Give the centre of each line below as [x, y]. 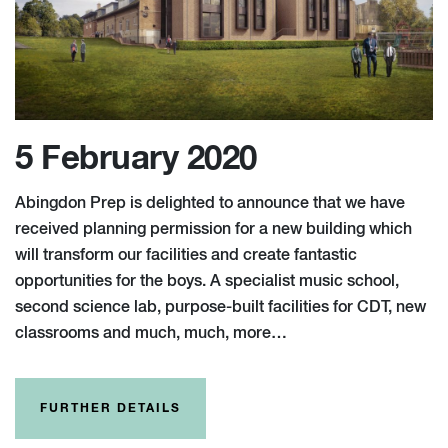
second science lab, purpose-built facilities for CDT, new [220, 307]
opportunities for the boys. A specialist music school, [207, 281]
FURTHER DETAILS [110, 408]
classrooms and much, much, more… [151, 333]
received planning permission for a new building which [213, 229]
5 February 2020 [136, 159]
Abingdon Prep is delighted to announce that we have [210, 203]
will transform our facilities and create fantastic [186, 255]
